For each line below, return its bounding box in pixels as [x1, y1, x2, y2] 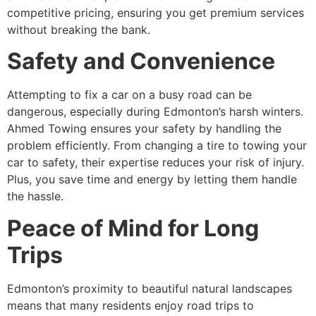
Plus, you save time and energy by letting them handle [7, 172, 297, 187]
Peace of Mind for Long [7, 214, 259, 242]
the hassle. [7, 189, 63, 204]
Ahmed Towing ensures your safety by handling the [7, 121, 281, 136]
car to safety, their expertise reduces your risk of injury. [7, 155, 304, 170]
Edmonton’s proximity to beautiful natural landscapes [7, 281, 292, 296]
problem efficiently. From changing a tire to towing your [7, 138, 307, 153]
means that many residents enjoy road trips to [7, 298, 254, 312]
